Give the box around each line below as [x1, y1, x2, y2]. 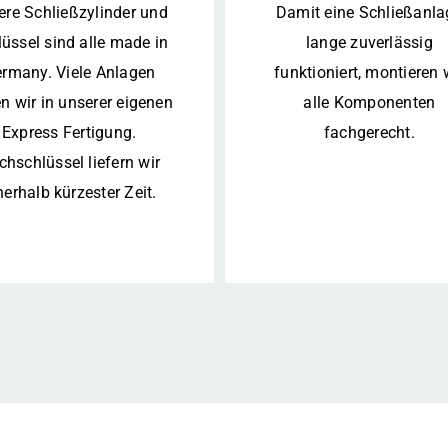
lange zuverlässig [305, 33, 433, 53]
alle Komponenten [303, 93, 436, 113]
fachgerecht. [323, 123, 415, 143]
